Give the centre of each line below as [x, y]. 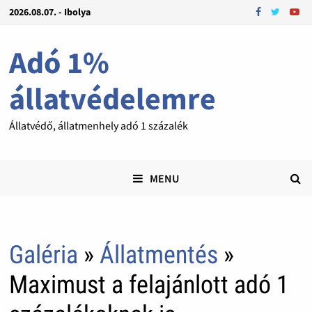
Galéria [43, 255]
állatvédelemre [112, 99]
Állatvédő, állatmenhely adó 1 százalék [98, 125]
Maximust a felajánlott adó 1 [149, 285]
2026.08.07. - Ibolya [49, 12]
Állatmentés [158, 255]
